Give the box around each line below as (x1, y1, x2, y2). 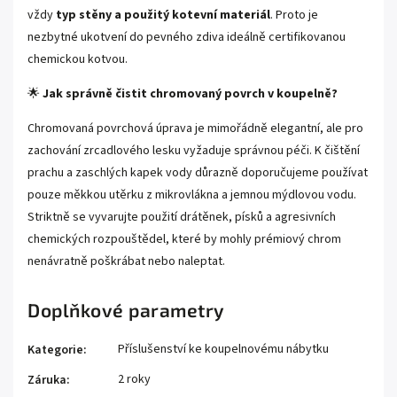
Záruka (27, 370, 66, 389)
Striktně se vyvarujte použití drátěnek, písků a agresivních (27, 207, 336, 226)
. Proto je (270, 5, 318, 24)
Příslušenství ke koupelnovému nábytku (118, 339, 329, 358)
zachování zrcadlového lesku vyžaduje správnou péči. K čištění (27, 141, 360, 160)
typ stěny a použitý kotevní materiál (56, 5, 270, 24)
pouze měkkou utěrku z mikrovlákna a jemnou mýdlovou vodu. (27, 185, 356, 204)
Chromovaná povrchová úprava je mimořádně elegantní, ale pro (27, 119, 363, 137)
